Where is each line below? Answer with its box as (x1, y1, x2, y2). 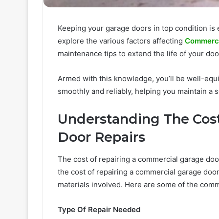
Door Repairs (58, 129, 145, 146)
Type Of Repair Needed (58, 204, 140, 214)
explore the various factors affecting (58, 36, 185, 46)
